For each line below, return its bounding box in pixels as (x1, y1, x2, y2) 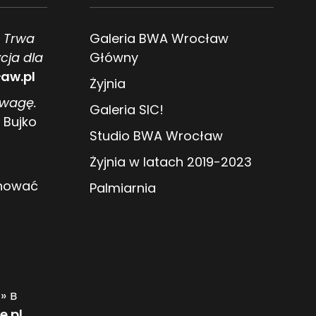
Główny (90, 48, 138, 66)
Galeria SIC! (90, 100, 164, 119)
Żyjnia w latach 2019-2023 (90, 152, 252, 171)
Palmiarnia (90, 178, 156, 197)
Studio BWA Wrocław (90, 126, 223, 145)
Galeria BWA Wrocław (90, 29, 229, 47)
